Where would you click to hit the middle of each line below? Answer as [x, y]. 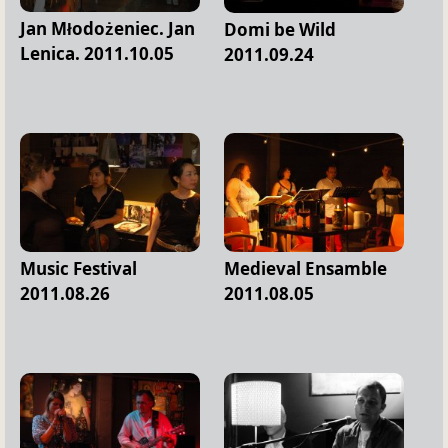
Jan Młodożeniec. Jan [107, 28]
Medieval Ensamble [305, 268]
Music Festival [78, 268]
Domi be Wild [280, 29]
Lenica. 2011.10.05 [97, 53]
